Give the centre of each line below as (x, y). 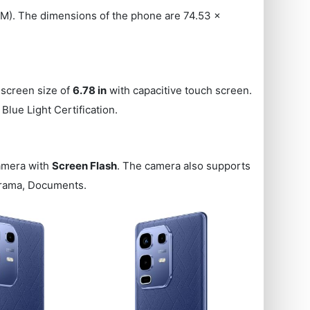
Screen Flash (85, 165)
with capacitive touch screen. (180, 91)
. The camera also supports (184, 165)
